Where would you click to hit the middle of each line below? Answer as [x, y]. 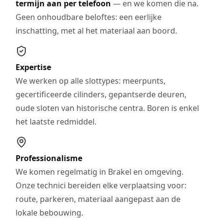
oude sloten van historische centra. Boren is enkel [107, 108]
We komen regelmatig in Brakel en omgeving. [100, 172]
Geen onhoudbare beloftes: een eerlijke [89, 17]
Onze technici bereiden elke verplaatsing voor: [101, 185]
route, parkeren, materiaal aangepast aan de [98, 199]
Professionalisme [49, 158]
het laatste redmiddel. [56, 121]
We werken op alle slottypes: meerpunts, [91, 81]
